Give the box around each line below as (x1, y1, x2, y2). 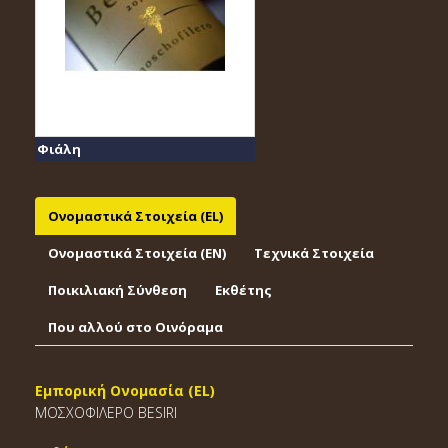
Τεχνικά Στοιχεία (254, 244, 374, 262)
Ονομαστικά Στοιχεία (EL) (48, 207, 223, 225)
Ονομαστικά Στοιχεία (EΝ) (48, 244, 226, 262)
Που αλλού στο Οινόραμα (48, 318, 223, 336)
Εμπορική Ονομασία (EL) (35, 381, 215, 400)
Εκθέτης (215, 281, 272, 299)
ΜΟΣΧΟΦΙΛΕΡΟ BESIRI (35, 403, 177, 422)
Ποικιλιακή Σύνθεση (48, 281, 187, 299)
